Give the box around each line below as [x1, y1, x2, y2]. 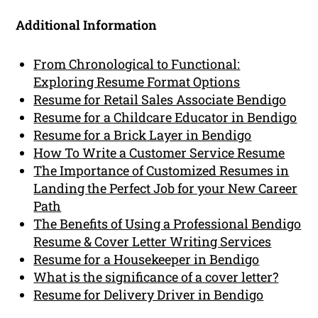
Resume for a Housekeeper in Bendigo [33, 250, 260, 268]
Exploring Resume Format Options [33, 72, 241, 90]
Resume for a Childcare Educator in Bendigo [33, 108, 297, 126]
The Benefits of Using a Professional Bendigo [33, 214, 302, 232]
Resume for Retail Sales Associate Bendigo [33, 90, 287, 108]
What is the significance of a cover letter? [33, 268, 279, 285]
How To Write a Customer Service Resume [33, 143, 285, 161]
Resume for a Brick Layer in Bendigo [33, 126, 252, 143]
